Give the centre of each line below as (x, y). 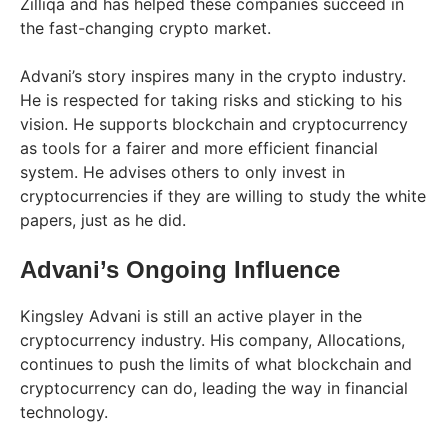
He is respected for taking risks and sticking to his (211, 100)
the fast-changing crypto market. (145, 28)
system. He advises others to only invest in (182, 172)
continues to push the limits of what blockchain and (216, 364)
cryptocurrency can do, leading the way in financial (214, 388)
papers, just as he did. (103, 220)
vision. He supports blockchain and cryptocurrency (214, 124)
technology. (64, 412)
